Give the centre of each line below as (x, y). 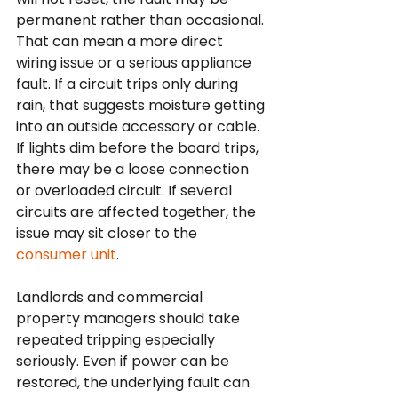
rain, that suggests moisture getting (142, 105)
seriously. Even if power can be (124, 361)
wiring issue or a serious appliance (135, 63)
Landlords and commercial (111, 297)
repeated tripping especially (117, 340)
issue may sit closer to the (108, 233)
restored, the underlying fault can (135, 382)
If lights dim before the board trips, (139, 148)
